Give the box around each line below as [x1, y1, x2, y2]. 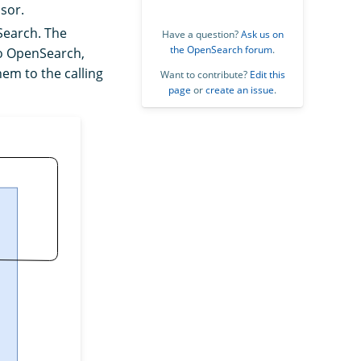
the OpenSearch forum [170, 43, 272, 57]
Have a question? [161, 27, 241, 42]
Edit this [249, 68, 285, 82]
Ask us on [240, 27, 284, 42]
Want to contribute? [160, 68, 250, 82]
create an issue [205, 83, 274, 98]
